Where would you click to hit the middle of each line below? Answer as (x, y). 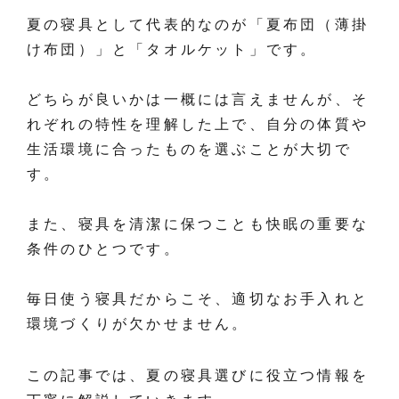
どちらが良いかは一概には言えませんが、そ (198, 100)
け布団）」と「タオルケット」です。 (172, 50)
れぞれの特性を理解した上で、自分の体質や (198, 125)
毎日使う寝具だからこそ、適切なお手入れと (198, 299)
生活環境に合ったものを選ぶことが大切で (189, 150)
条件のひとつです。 (104, 249)
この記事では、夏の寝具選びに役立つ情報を (198, 376)
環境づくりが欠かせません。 (138, 324)
